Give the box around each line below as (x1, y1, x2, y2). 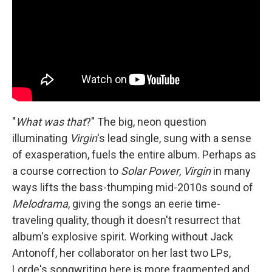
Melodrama (12, 197, 68, 210)
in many (211, 164, 251, 177)
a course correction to (12, 164, 121, 177)
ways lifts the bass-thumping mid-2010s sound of (12, 180, 253, 194)
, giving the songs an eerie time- (68, 197, 220, 210)
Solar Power (121, 164, 179, 177)
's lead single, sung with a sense (97, 131, 251, 144)
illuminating (12, 131, 70, 144)
